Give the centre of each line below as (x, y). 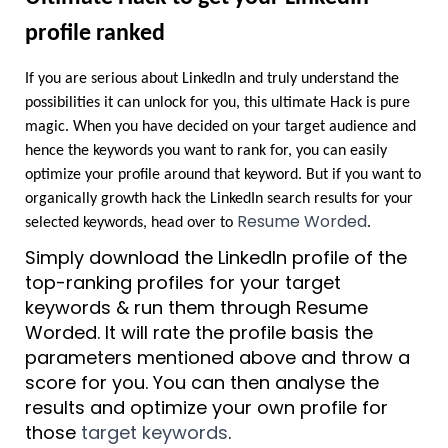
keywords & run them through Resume (196, 307)
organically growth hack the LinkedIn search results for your (219, 198)
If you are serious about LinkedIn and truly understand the (212, 78)
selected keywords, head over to (131, 222)
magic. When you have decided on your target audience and (220, 126)
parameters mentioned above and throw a (217, 357)
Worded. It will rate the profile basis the (199, 332)
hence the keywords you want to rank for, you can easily (206, 150)
